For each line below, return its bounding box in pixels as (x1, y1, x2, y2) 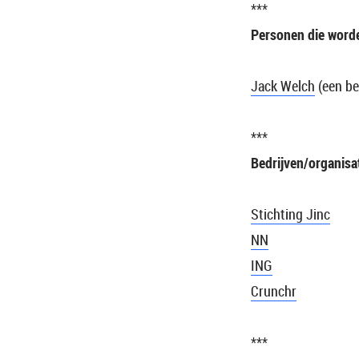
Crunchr (251, 280, 296, 301)
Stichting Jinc (251, 204, 330, 224)
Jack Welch (251, 75, 315, 95)
